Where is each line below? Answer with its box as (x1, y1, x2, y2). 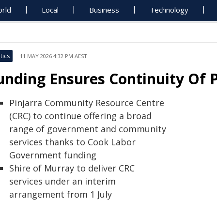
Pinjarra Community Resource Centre (9, 97, 164, 108)
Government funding (9, 149, 96, 161)
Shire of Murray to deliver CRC (9, 162, 135, 174)
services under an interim (9, 175, 116, 187)
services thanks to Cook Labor (9, 136, 136, 148)
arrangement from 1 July (9, 188, 112, 200)
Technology (150, 5, 189, 15)
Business (89, 5, 120, 15)
